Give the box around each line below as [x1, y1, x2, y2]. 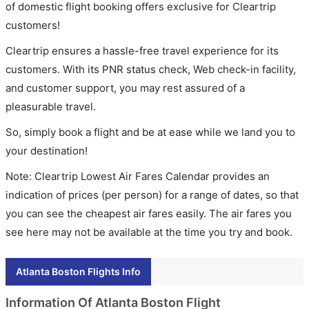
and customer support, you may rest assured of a [6, 81, 245, 94]
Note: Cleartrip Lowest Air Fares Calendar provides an [6, 169, 270, 183]
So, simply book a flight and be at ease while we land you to [6, 125, 295, 139]
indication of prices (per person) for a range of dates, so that [6, 188, 299, 201]
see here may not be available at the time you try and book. [6, 225, 292, 239]
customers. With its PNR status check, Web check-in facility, [6, 62, 296, 76]
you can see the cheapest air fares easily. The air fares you [6, 206, 292, 220]
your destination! [6, 143, 88, 157]
